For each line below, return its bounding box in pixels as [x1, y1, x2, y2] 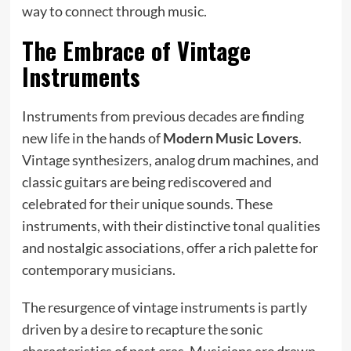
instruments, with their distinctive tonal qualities [21, 216, 320, 234]
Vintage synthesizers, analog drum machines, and [21, 150, 319, 168]
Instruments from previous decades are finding [21, 107, 304, 125]
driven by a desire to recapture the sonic [21, 320, 262, 338]
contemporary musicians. [21, 260, 175, 278]
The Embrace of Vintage [21, 32, 251, 68]
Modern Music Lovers [162, 128, 299, 147]
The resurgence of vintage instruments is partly [21, 298, 307, 316]
